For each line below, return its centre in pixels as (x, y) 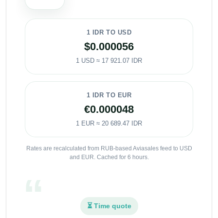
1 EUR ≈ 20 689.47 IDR (109, 123)
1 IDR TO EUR (109, 95)
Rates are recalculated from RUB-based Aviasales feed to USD (109, 148)
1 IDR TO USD (109, 32)
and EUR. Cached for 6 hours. (109, 157)
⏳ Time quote (109, 206)
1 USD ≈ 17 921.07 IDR (109, 60)
